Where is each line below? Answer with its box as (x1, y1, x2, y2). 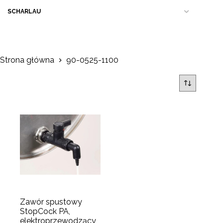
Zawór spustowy (20, 197, 82, 207)
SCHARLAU (7, 8, 41, 15)
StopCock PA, (20, 207, 70, 217)
